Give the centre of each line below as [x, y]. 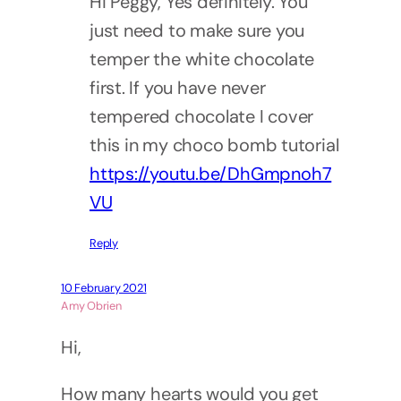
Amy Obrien [91, 306]
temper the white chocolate [202, 60]
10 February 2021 [104, 288]
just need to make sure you [197, 31]
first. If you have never [178, 88]
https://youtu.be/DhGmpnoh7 [211, 174]
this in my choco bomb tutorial [214, 145]
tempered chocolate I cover [202, 117]
